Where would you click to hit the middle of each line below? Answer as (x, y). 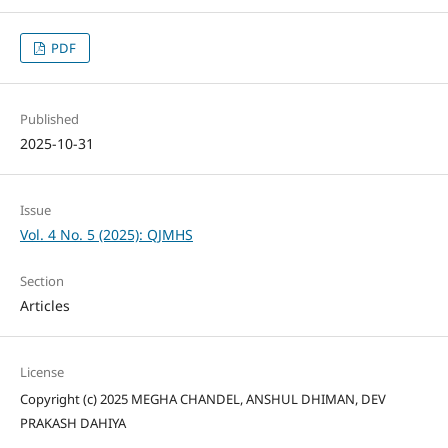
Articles (44, 305)
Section (41, 280)
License (41, 371)
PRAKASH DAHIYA (72, 422)
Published (49, 119)
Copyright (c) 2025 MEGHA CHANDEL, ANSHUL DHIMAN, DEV (202, 398)
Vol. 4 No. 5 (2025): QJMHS (106, 235)
